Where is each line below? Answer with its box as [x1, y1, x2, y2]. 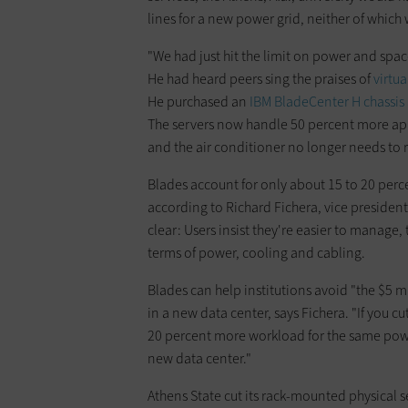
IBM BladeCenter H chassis [250, 91, 404, 111]
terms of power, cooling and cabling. [148, 242, 365, 262]
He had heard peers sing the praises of [148, 68, 373, 88]
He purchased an [148, 91, 250, 111]
